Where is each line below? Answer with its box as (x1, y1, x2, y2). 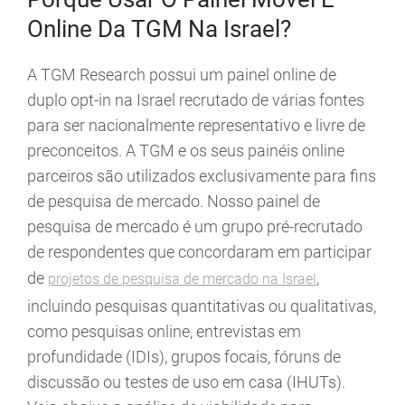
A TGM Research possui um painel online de (27, 65, 336, 85)
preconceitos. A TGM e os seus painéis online (27, 141, 344, 161)
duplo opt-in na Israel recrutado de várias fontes (27, 90, 364, 110)
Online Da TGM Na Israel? (27, 15, 291, 43)
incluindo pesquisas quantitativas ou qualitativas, (27, 297, 376, 316)
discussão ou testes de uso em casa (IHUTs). (27, 372, 345, 392)
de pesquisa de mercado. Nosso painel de (27, 192, 320, 212)
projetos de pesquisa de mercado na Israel (48, 270, 316, 288)
